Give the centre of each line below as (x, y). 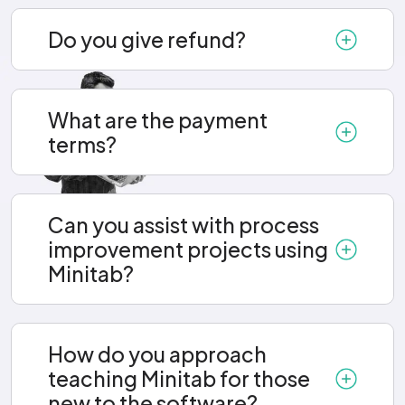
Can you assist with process (184, 225)
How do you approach (157, 354)
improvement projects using (188, 250)
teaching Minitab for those (179, 379)
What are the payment (158, 120)
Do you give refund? (147, 40)
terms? (82, 145)
